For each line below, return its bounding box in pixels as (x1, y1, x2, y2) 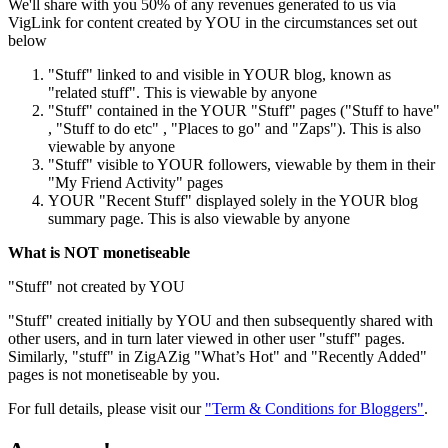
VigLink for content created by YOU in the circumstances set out (8, 14, 417, 32)
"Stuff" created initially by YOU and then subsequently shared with (8, 312, 433, 330)
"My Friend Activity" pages (48, 174, 223, 192)
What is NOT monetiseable (8, 244, 190, 262)
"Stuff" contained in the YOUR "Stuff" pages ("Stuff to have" (48, 102, 440, 120)
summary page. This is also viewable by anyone (48, 210, 350, 228)
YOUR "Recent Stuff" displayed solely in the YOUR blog (48, 192, 418, 210)
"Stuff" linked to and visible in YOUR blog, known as (48, 66, 391, 84)
